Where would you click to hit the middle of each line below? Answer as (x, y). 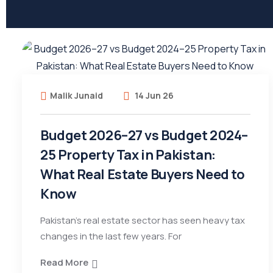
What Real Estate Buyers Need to (143, 174)
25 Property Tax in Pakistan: (128, 155)
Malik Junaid (76, 95)
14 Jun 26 (153, 95)
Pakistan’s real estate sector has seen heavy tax (143, 220)
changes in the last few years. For (111, 236)
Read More (64, 262)
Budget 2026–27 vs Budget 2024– (144, 135)
